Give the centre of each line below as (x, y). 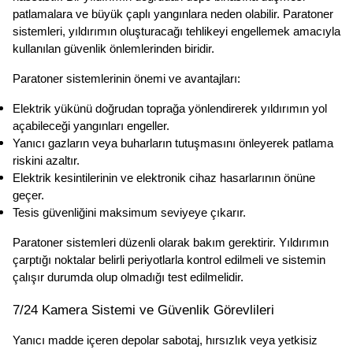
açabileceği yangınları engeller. (91, 126)
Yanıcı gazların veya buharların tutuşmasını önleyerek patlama (173, 144)
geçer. (28, 196)
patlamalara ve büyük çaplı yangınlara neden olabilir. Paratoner (173, 15)
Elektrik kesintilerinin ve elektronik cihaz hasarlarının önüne (164, 178)
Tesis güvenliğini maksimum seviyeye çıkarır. (129, 213)
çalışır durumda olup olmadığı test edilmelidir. (128, 278)
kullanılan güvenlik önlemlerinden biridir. (113, 49)
